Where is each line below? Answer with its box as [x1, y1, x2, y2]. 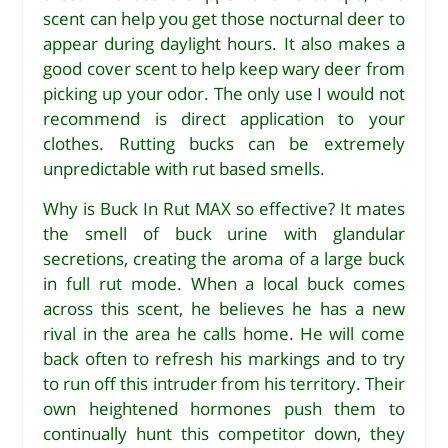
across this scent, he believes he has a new [43, 297, 405, 321]
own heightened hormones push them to [43, 397, 405, 421]
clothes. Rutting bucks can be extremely [43, 132, 405, 156]
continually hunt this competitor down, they [43, 422, 405, 446]
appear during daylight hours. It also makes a [43, 32, 405, 56]
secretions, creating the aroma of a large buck [43, 247, 405, 271]
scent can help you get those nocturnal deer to [43, 7, 405, 31]
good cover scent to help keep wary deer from [43, 57, 405, 81]
